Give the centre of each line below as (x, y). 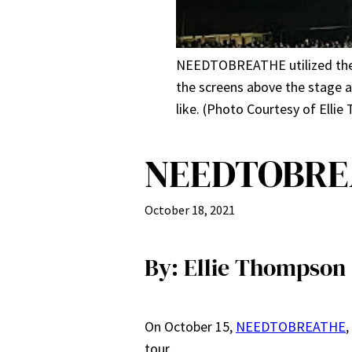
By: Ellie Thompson (245, 267)
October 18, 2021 (190, 209)
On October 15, (190, 326)
